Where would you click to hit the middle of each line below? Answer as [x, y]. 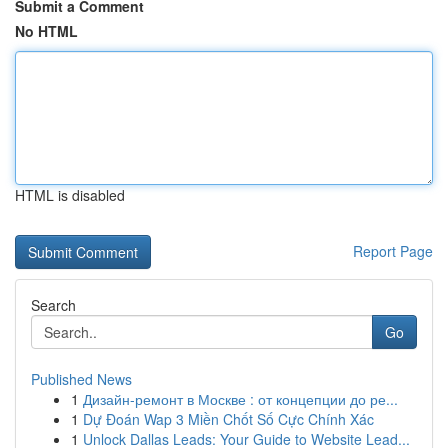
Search [53, 305]
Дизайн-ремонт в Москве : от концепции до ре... [240, 399]
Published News [81, 379]
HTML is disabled [70, 195]
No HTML [46, 31]
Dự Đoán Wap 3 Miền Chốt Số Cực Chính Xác [228, 419]
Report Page [393, 251]
